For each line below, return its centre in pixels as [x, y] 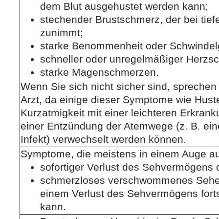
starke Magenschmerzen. [99, 73]
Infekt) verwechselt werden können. [103, 140]
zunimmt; [62, 33]
